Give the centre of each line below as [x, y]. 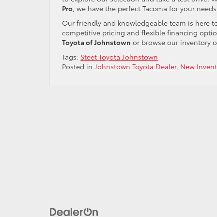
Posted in [78, 66]
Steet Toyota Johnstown [119, 56]
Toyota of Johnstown [96, 42]
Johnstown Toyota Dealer [135, 66]
